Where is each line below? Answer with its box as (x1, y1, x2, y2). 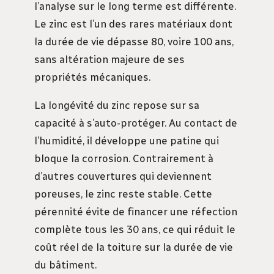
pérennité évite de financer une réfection (34, 206, 237, 218)
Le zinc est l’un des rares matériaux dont (34, 18, 232, 31)
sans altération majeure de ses (34, 53, 185, 66)
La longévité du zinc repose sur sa (34, 99, 199, 112)
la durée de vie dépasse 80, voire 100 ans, (34, 35, 234, 48)
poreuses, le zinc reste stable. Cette (34, 188, 212, 201)
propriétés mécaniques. (34, 71, 150, 84)
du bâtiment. (34, 259, 97, 272)
